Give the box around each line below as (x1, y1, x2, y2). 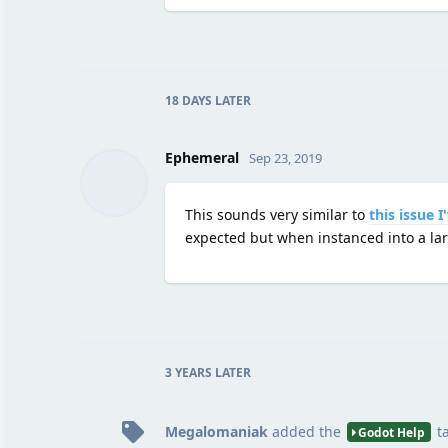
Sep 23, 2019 (248, 148, 322, 167)
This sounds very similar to (184, 204, 369, 224)
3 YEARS (164, 363, 212, 381)
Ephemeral (164, 147, 239, 167)
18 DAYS (164, 91, 212, 109)
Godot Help (358, 423, 426, 440)
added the (267, 421, 345, 441)
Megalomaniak (164, 421, 268, 441)
